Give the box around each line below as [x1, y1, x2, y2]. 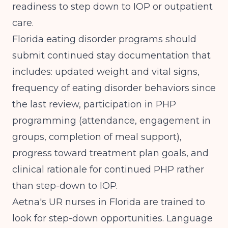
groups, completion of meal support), [12, 131, 182, 142]
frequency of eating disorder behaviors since [12, 82, 216, 94]
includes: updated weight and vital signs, [12, 66, 199, 77]
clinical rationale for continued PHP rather [12, 164, 204, 175]
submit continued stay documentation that [12, 50, 211, 61]
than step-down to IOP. [12, 180, 118, 191]
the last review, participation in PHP [12, 99, 176, 110]
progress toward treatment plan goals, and [12, 148, 209, 159]
